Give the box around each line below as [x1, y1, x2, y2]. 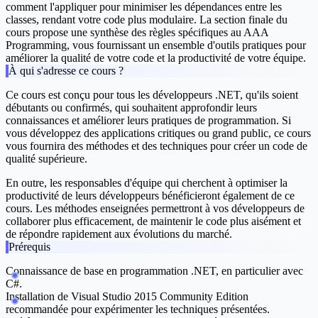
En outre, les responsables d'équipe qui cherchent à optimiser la [6, 177, 287, 190]
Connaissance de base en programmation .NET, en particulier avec [6, 265, 303, 278]
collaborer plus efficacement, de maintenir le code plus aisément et [6, 215, 301, 228]
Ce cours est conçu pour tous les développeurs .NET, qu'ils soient [6, 89, 298, 102]
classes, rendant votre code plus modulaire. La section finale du [6, 13, 287, 26]
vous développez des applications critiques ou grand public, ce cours [6, 127, 311, 140]
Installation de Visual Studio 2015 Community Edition [6, 290, 248, 303]
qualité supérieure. [6, 153, 87, 165]
